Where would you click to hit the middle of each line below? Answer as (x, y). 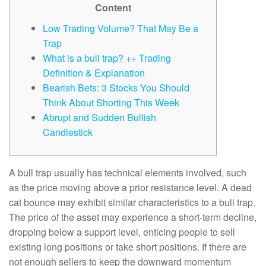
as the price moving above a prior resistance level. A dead (130, 187)
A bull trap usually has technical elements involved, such (128, 172)
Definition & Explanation (94, 73)
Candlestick (68, 132)
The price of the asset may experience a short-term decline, (133, 217)
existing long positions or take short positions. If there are (128, 247)
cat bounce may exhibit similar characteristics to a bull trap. (132, 202)
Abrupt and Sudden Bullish (99, 117)
